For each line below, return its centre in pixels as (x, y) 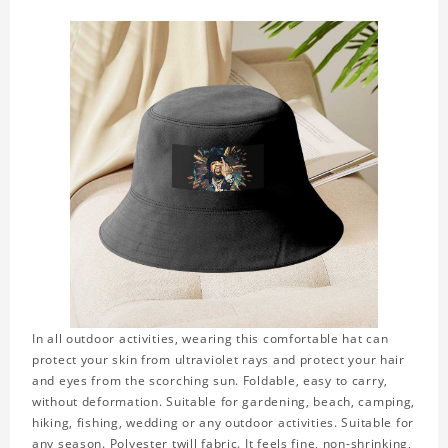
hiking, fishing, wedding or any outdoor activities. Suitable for (223, 423)
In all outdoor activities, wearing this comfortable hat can (210, 339)
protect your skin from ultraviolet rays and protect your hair (218, 360)
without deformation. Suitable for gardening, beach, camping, (224, 402)
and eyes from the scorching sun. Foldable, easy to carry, (210, 381)
